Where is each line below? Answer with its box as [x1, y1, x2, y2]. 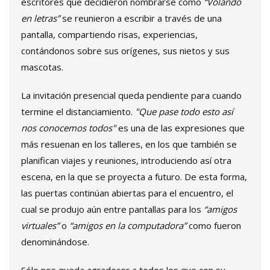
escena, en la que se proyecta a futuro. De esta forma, [21, 171, 247, 183]
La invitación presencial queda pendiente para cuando [21, 89, 242, 102]
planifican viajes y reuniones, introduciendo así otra [21, 154, 231, 167]
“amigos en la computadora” [69, 219, 186, 232]
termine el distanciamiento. [21, 105, 135, 118]
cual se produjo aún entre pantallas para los [21, 203, 204, 216]
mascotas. [21, 61, 63, 74]
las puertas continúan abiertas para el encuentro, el [21, 187, 233, 199]
